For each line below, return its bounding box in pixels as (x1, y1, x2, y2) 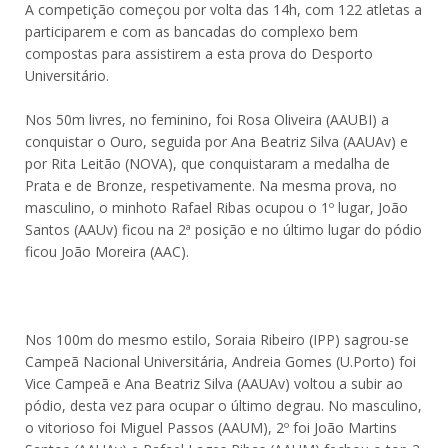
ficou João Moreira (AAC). (25, 242, 189, 261)
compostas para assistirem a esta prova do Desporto (25, 44, 373, 63)
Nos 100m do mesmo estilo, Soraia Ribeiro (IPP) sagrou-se (25, 330, 409, 349)
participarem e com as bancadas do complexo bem (25, 22, 358, 41)
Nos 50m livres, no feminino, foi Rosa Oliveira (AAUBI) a (25, 110, 389, 129)
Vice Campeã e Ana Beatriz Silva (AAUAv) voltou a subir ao (25, 374, 403, 393)
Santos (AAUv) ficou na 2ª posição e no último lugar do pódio (25, 220, 422, 239)
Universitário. (25, 66, 109, 85)
